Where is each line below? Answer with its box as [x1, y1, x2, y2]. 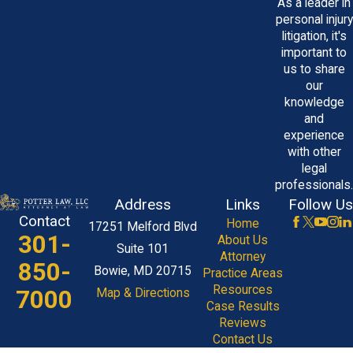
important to [281, 45, 347, 60]
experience [284, 128, 344, 143]
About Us [217, 232, 268, 247]
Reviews [219, 315, 266, 330]
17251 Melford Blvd [88, 219, 197, 234]
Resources [213, 282, 273, 297]
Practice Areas [203, 266, 283, 281]
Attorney [220, 249, 266, 264]
